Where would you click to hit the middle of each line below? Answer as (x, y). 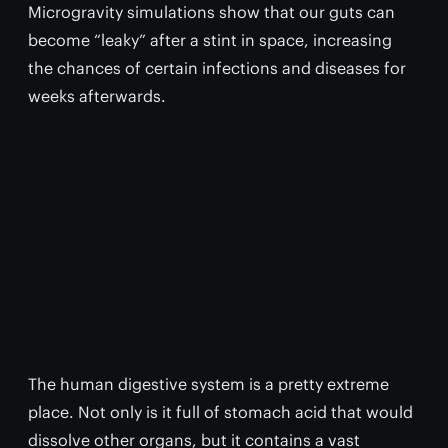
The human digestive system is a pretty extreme (208, 384)
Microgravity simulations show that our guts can (211, 12)
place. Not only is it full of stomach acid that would (220, 412)
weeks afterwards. (97, 96)
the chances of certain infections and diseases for (217, 68)
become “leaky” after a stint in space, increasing (210, 40)
